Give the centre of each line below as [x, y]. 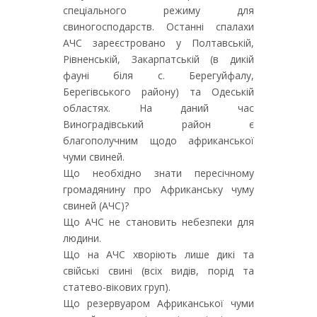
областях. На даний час [158, 108]
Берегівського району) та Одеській [158, 92]
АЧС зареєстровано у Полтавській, [158, 43]
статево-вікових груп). [117, 287]
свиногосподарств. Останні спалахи [158, 27]
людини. [82, 238]
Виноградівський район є [158, 124]
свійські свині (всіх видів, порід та [158, 271]
